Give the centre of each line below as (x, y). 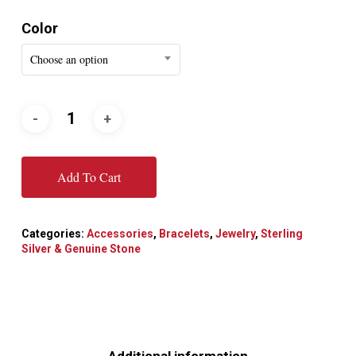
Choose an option (69, 59)
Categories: (54, 234)
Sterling (281, 234)
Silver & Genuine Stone (81, 249)
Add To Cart (89, 177)
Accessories (120, 234)
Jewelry (235, 234)
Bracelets (184, 234)
